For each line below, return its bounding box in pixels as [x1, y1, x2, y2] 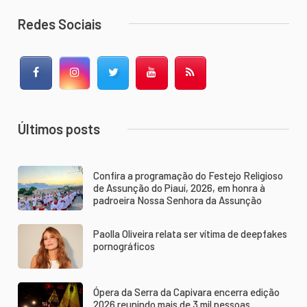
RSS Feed [197, 67, 240, 79]
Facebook [43, 67, 86, 79]
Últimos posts [17, 121, 100, 138]
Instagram [82, 67, 127, 79]
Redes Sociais [17, 15, 101, 32]
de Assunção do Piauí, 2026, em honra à [93, 182, 265, 195]
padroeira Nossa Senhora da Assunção [93, 194, 262, 207]
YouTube [159, 67, 199, 79]
